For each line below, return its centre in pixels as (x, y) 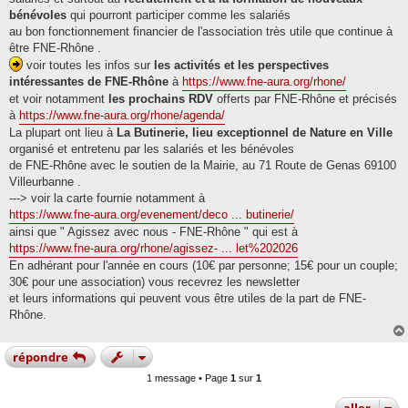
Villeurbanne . (45, 182)
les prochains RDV (161, 99)
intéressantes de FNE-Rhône (89, 82)
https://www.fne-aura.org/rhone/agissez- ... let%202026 (153, 249)
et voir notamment (59, 99)
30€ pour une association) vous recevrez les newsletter (154, 282)
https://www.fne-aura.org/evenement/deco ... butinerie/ (152, 215)
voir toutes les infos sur (88, 66)
